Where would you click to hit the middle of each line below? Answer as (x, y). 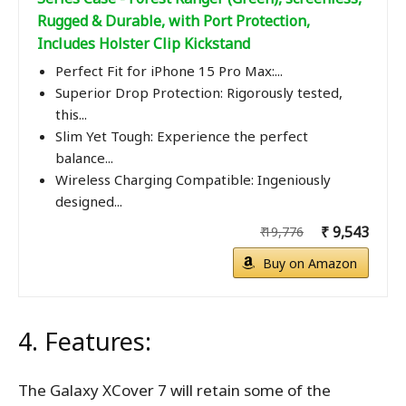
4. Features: (85, 342)
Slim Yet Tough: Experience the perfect (182, 136)
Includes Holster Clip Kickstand (144, 44)
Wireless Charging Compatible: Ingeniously (193, 180)
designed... (89, 202)
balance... (84, 158)
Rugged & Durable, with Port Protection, (174, 21)
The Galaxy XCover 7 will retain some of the (174, 391)
